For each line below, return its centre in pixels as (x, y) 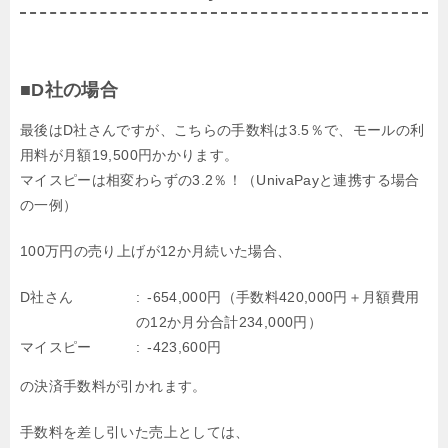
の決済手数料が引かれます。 (113, 385)
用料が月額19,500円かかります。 (129, 154)
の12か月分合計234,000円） (229, 321)
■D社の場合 (69, 89)
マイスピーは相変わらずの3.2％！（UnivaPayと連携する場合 (220, 179)
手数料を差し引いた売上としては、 (135, 431)
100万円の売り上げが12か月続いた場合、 (156, 250)
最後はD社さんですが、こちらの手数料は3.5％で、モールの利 (222, 129)
